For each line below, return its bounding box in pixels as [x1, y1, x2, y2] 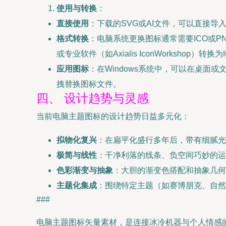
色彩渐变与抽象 [56, 166, 113, 175]
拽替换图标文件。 [56, 80, 121, 88]
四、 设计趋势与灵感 [36, 91, 149, 105]
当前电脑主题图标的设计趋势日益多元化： [36, 112, 190, 121]
